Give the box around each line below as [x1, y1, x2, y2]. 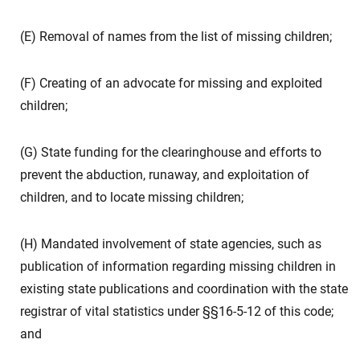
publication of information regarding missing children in [20, 259, 336, 274]
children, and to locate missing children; [20, 190, 243, 205]
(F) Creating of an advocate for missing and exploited [20, 76, 322, 91]
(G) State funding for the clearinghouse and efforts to [20, 145, 321, 160]
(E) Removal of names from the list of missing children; [20, 29, 332, 44]
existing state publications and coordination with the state [20, 281, 348, 297]
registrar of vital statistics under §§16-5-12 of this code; [20, 304, 333, 319]
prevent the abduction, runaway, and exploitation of [20, 167, 309, 182]
